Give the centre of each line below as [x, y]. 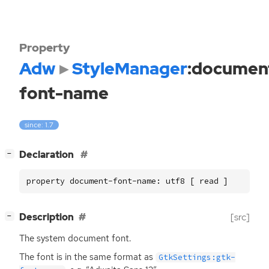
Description [47, 217]
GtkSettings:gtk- [197, 258]
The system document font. [75, 239]
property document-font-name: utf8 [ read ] [127, 181]
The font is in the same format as [87, 257]
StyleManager [129, 68]
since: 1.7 [39, 125]
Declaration [47, 155]
